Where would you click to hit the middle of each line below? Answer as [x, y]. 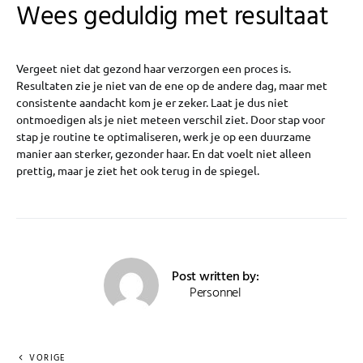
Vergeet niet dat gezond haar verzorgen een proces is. [154, 68]
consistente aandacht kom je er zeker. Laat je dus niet [152, 102]
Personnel [216, 294]
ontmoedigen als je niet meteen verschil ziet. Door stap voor [171, 120]
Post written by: [216, 278]
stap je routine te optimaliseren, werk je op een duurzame [164, 137]
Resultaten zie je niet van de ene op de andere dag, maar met [172, 85]
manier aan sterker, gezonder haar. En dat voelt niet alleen [164, 154]
